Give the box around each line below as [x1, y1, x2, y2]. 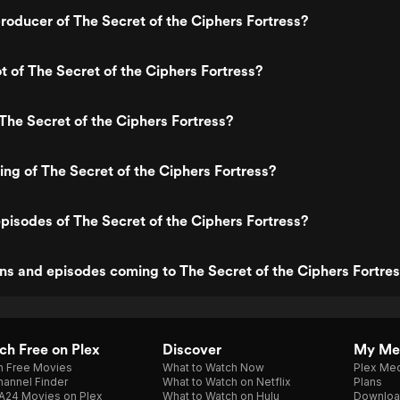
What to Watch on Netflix [162, 375, 291, 388]
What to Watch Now [162, 361, 264, 374]
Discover [162, 341, 221, 358]
